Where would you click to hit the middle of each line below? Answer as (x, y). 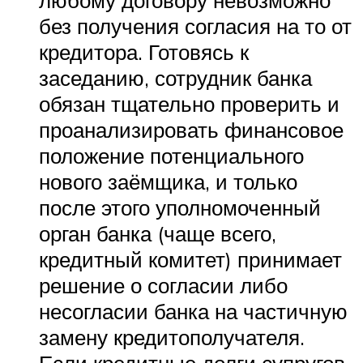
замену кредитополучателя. (172, 337)
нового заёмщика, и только (168, 182)
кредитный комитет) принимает (190, 260)
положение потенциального (171, 156)
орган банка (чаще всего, (158, 234)
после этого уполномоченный (180, 208)
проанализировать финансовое (191, 130)
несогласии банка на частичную (193, 312)
